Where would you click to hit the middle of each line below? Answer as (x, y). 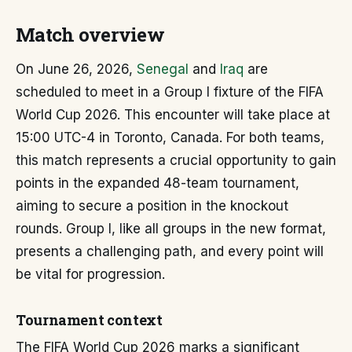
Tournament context (89, 320)
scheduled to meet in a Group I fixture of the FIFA (170, 92)
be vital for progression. (90, 274)
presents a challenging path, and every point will (170, 251)
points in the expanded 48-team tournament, (158, 183)
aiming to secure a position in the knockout (152, 206)
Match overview (90, 35)
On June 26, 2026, (76, 69)
